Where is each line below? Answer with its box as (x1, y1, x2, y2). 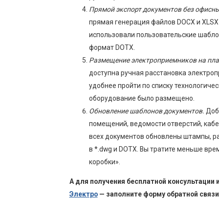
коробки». (88, 158, 120, 166)
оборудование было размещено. (88, 94, 195, 103)
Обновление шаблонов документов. (88, 107, 204, 115)
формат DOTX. (88, 44, 135, 52)
